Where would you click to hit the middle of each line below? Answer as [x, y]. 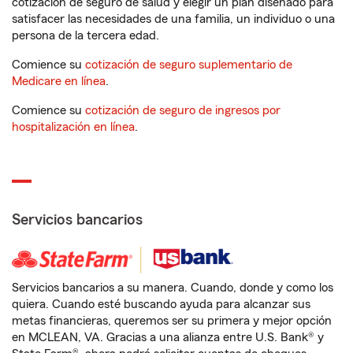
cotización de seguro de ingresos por [183, 110]
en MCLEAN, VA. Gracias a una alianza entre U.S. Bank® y [168, 337]
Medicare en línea [59, 81]
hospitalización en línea [73, 127]
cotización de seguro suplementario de [189, 65]
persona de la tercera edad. [85, 35]
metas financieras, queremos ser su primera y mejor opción [172, 321]
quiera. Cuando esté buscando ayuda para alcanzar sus [161, 304]
